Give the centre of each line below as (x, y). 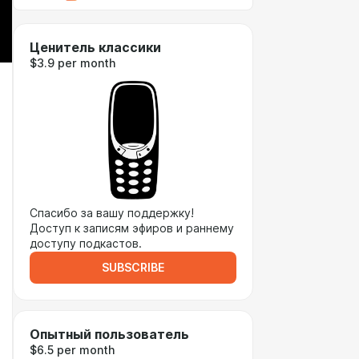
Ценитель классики (95, 48)
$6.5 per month (72, 350)
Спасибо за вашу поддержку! (112, 213)
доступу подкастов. (86, 244)
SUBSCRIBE (133, 268)
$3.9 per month (73, 63)
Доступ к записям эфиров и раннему (132, 228)
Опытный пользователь (109, 335)
